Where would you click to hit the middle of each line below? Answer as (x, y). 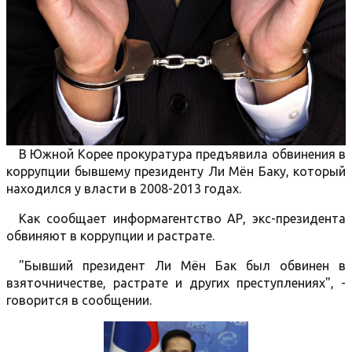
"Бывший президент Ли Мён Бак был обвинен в (182, 266)
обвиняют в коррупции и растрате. (110, 236)
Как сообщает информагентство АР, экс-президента (182, 218)
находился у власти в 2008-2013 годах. (125, 189)
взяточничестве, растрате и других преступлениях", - (176, 283)
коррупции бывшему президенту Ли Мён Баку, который (176, 171)
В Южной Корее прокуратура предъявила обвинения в (182, 154)
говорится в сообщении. (79, 300)
